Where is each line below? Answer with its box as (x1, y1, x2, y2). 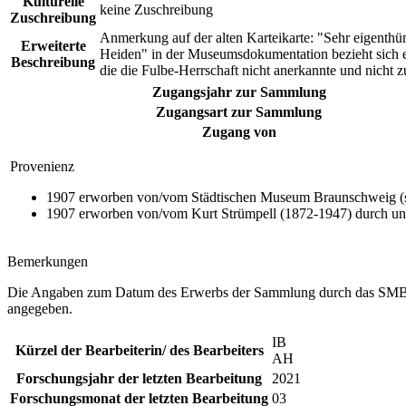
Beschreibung (11, 54, 95, 71)
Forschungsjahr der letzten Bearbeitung (16, 371, 262, 387)
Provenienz (10, 159, 74, 175)
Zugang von (201, 124, 276, 140)
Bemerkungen (7, 254, 88, 270)
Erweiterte (20, 38, 86, 54)
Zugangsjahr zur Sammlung (151, 84, 326, 101)
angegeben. (7, 301, 72, 317)
